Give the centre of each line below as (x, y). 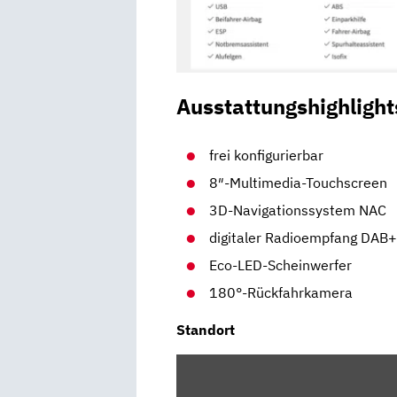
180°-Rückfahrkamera (281, 292)
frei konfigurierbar (267, 155)
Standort (206, 329)
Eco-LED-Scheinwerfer (281, 265)
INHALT (200, 363)
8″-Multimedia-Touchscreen (299, 182)
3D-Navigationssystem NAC (298, 210)
